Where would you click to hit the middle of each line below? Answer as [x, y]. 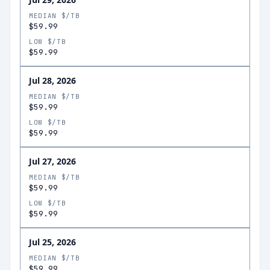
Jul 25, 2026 [52, 242]
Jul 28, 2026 [52, 80]
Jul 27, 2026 [52, 161]
